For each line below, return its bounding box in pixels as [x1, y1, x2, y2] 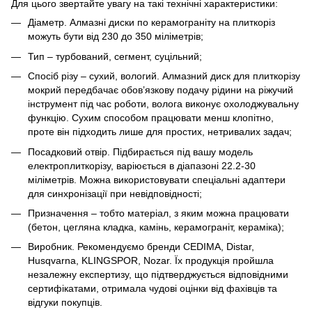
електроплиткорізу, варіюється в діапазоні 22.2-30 [28, 159, 256, 171]
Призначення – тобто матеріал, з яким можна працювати [28, 208, 289, 219]
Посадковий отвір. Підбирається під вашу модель [28, 146, 253, 157]
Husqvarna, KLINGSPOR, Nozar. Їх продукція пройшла [28, 255, 274, 267]
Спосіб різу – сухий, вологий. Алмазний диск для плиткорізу [28, 70, 300, 82]
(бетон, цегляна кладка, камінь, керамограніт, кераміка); [28, 221, 284, 233]
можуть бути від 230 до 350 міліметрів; [28, 31, 203, 42]
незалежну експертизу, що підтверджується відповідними [28, 269, 288, 281]
